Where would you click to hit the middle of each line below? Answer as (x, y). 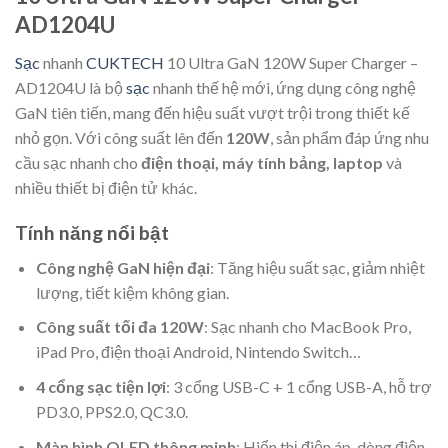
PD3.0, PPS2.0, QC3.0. (111, 412)
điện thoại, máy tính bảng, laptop (262, 163)
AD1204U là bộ (70, 88)
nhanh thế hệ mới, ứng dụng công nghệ (283, 88)
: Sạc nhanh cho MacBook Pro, (307, 327)
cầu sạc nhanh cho (78, 163)
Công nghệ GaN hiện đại (122, 267)
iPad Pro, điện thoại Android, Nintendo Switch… (198, 352)
